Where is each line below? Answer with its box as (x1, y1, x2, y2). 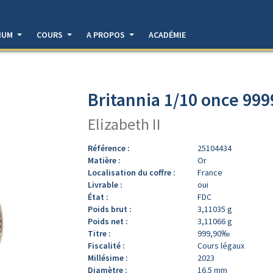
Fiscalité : (88, 239, 125, 251)
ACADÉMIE (149, 29, 186, 40)
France (197, 166, 222, 178)
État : (88, 191, 108, 202)
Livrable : (88, 179, 122, 190)
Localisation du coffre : (88, 166, 175, 178)
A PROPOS (87, 29, 127, 40)
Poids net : (88, 215, 128, 227)
